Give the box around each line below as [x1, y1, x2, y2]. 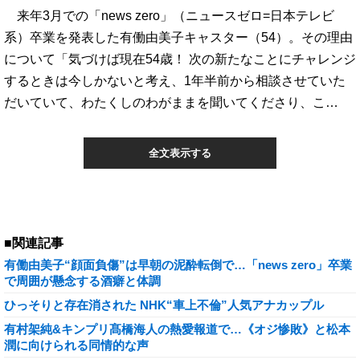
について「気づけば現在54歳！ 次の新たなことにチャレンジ [4, 51, 356, 66]
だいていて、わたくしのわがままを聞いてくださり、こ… [4, 95, 338, 109]
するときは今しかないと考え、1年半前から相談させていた [4, 73, 346, 88]
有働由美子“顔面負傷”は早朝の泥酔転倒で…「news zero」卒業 [4, 258, 352, 272]
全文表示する [149, 147, 211, 159]
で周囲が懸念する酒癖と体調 [4, 274, 161, 288]
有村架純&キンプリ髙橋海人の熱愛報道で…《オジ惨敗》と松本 [4, 322, 350, 336]
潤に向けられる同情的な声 [4, 338, 149, 352]
